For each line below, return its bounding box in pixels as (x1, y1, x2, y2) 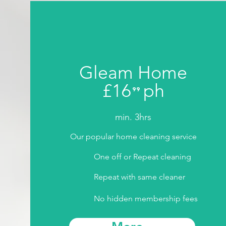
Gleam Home (79, 62, 188, 83)
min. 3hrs (115, 111, 152, 123)
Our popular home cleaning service (70, 132, 197, 141)
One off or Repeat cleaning (94, 152, 192, 161)
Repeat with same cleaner (94, 172, 186, 182)
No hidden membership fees (94, 194, 198, 203)
